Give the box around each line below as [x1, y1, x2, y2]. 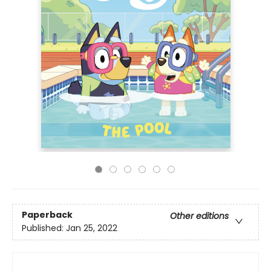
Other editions [170, 210, 229, 223]
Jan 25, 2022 [66, 222, 117, 235]
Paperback [22, 209, 73, 221]
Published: [22, 222, 66, 235]
